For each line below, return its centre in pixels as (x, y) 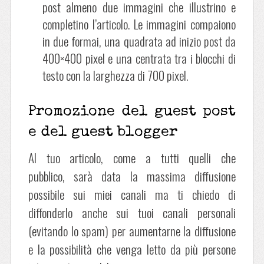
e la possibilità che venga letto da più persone (132, 249)
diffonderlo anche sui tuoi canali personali (132, 212)
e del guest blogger (103, 132)
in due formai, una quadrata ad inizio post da (139, 41)
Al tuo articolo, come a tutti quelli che (132, 157)
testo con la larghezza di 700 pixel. (115, 75)
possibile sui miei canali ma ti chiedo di (132, 194)
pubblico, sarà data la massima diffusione (132, 176)
